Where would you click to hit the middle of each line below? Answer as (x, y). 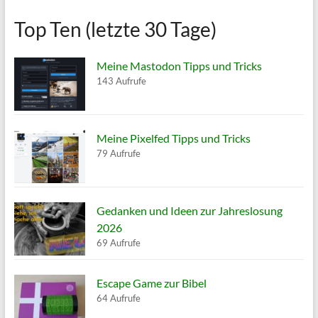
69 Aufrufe (118, 243)
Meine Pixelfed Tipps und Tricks (173, 138)
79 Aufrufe (118, 154)
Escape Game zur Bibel (151, 283)
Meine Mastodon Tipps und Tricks (179, 66)
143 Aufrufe (121, 81)
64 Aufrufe (118, 298)
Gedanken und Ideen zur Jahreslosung (189, 211)
